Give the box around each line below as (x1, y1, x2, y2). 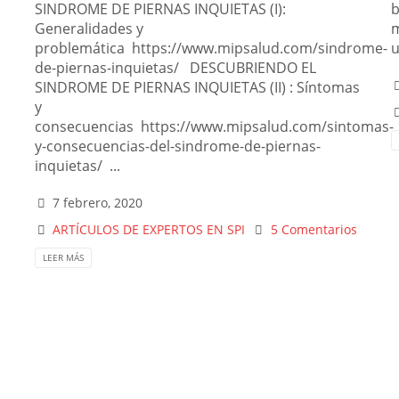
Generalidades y (35, 18, 147, 38)
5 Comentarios (270, 220, 357, 238)
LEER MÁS (43, 250, 84, 264)
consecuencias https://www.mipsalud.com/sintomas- (35, 116, 394, 136)
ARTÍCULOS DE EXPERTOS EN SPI (53, 220, 246, 238)
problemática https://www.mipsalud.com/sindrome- (35, 37, 387, 58)
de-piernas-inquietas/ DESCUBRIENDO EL (35, 57, 316, 77)
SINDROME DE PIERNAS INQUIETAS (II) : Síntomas (35, 77, 360, 97)
